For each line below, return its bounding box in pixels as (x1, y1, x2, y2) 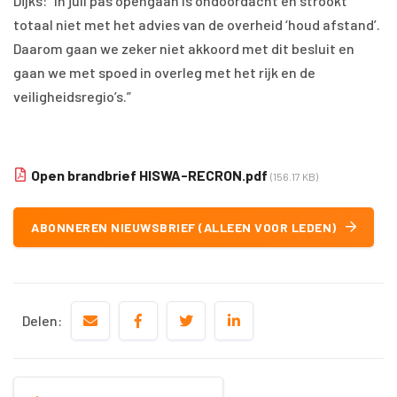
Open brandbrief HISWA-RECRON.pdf (31, 167, 268, 183)
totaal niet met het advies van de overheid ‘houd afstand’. (13, 16, 380, 33)
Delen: (22, 312, 62, 329)
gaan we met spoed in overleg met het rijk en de (13, 64, 315, 81)
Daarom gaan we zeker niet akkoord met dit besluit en (13, 40, 354, 57)
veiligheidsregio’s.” (13, 88, 131, 105)
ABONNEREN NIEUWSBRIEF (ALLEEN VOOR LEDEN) (31, 220, 337, 235)
